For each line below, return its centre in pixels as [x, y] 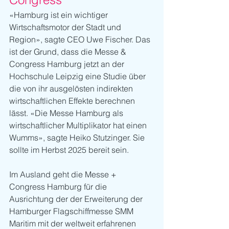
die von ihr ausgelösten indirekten [72, 88]
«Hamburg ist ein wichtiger [60, 15]
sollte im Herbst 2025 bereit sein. [69, 150]
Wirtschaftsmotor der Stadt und [66, 27]
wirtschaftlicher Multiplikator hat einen [79, 125]
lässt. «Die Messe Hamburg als [67, 113]
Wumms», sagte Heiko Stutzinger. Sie [78, 137]
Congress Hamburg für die [59, 186]
